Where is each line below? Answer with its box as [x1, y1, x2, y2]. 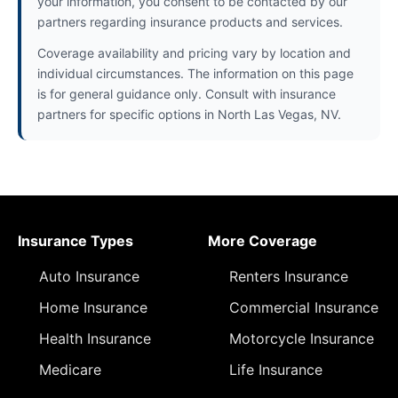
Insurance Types [18, 232, 133, 250]
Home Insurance [39, 298, 147, 316]
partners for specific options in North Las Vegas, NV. [37, 107, 341, 122]
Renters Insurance [229, 267, 348, 285]
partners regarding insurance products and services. [37, 14, 343, 29]
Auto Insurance [39, 267, 139, 285]
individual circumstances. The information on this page [37, 66, 354, 81]
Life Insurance [229, 361, 322, 378]
